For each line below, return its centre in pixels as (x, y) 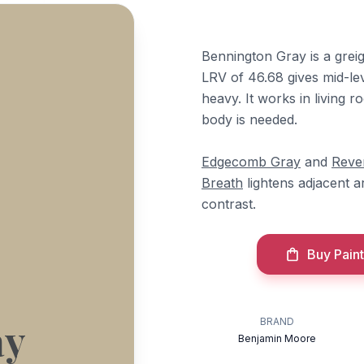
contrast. (229, 204)
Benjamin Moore (277, 338)
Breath (222, 182)
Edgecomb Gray (251, 161)
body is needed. (249, 119)
